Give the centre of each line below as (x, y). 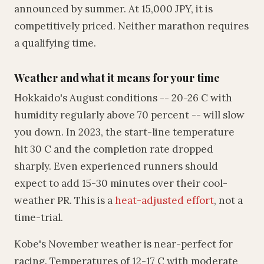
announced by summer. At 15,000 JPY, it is (113, 9)
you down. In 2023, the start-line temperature (124, 132)
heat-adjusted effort (164, 200)
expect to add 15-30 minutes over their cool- (121, 183)
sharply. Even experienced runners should (116, 166)
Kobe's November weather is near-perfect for (123, 244)
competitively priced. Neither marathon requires (131, 26)
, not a (228, 200)
